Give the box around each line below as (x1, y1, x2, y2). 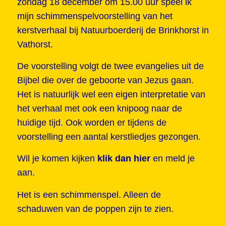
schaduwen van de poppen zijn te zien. (17, 203, 174, 214)
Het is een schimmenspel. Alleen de (17, 189, 161, 200)
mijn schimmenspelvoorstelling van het (17, 11, 173, 21)
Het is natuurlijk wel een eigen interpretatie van (17, 89, 205, 100)
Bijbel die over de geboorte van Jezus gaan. (17, 75, 194, 86)
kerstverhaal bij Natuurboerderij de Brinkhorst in (17, 25, 209, 35)
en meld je (152, 153, 195, 164)
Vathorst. (17, 39, 53, 49)
